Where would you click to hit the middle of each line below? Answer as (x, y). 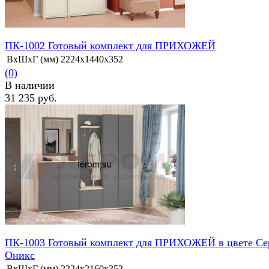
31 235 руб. (31, 98)
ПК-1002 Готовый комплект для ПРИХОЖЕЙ (110, 46)
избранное (26, 157)
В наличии (30, 86)
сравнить (68, 157)
